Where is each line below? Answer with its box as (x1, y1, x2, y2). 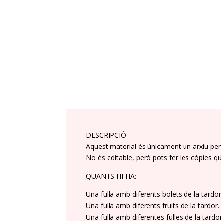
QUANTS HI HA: (86, 171, 137, 181)
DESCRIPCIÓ (86, 130, 127, 140)
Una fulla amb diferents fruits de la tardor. (86, 201, 220, 211)
